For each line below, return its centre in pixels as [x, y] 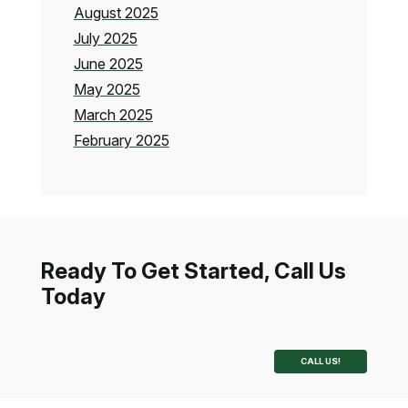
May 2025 [107, 90]
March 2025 [113, 115]
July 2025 [105, 39]
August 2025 [116, 13]
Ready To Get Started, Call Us [193, 271]
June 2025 [108, 64]
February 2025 [121, 141]
